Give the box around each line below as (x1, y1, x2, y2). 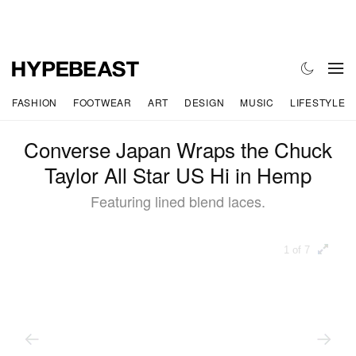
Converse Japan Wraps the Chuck (24, 134, 332, 164)
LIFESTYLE (289, 95, 346, 109)
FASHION (12, 95, 58, 109)
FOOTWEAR (73, 95, 132, 109)
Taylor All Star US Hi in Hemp (44, 160, 311, 190)
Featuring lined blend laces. (91, 191, 265, 212)
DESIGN (184, 95, 225, 109)
